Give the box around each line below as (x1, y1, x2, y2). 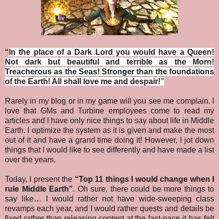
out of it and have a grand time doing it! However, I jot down (5, 136, 214, 145)
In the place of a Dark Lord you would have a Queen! (9, 48, 214, 57)
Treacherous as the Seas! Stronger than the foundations (5, 67, 214, 76)
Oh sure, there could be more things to (77, 185, 214, 194)
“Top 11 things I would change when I (74, 175, 215, 184)
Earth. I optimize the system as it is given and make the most (5, 126, 214, 135)
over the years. (5, 155, 56, 164)
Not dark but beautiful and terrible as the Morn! (5, 58, 214, 66)
